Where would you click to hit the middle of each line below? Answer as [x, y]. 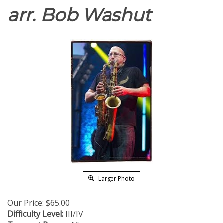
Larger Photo [116, 178]
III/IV [73, 214]
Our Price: [26, 203]
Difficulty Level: [35, 214]
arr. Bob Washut [79, 15]
